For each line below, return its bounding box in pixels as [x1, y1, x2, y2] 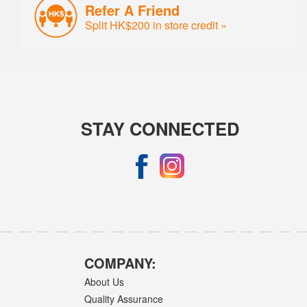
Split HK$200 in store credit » [85, 16, 228, 32]
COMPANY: [84, 253, 157, 273]
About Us [84, 275, 125, 289]
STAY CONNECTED [81, 116, 240, 142]
